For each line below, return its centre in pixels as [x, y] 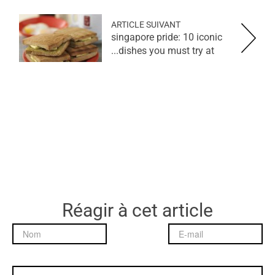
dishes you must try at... [166, 50]
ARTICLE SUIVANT [146, 24]
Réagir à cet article [137, 210]
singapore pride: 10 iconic [167, 37]
